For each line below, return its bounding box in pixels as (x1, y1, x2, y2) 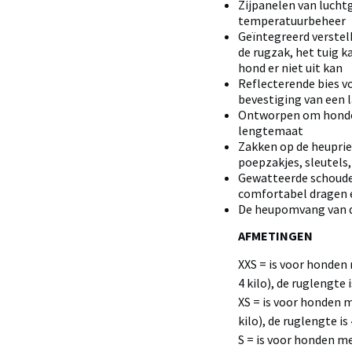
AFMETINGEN (237, 228, 313, 244)
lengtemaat (237, 123, 303, 138)
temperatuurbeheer (237, 13, 346, 28)
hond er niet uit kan (237, 60, 343, 75)
